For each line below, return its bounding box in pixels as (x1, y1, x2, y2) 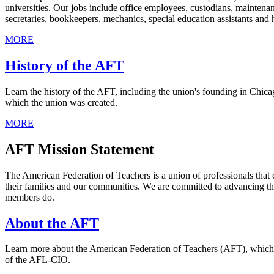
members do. (5, 191, 54, 202)
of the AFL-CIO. (5, 254, 70, 265)
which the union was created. (5, 97, 117, 108)
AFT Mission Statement (5, 141, 154, 157)
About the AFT (5, 215, 99, 231)
